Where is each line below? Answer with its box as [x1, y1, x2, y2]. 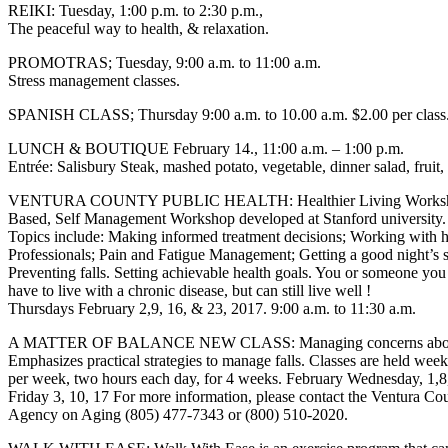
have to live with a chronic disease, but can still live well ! [8, 282, 371, 299]
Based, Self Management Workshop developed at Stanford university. [8, 210, 446, 227]
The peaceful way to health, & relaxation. [8, 20, 269, 37]
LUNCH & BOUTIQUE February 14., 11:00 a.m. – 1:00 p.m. [8, 140, 404, 157]
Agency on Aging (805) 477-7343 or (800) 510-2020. [8, 406, 348, 423]
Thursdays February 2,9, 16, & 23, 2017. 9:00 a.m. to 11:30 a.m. [8, 300, 416, 317]
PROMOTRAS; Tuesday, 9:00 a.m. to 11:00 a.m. [8, 54, 321, 71]
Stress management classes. [8, 72, 180, 89]
